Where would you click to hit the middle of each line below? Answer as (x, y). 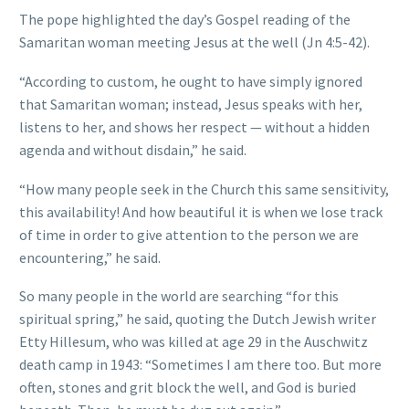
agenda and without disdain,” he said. (133, 149)
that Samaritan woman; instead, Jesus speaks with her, (191, 104)
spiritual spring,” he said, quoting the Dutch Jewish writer (198, 319)
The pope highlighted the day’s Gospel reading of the (185, 20)
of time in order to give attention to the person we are (189, 234)
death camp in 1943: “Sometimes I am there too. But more (200, 365)
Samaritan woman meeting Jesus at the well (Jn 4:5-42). (194, 42)
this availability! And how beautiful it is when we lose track (201, 211)
